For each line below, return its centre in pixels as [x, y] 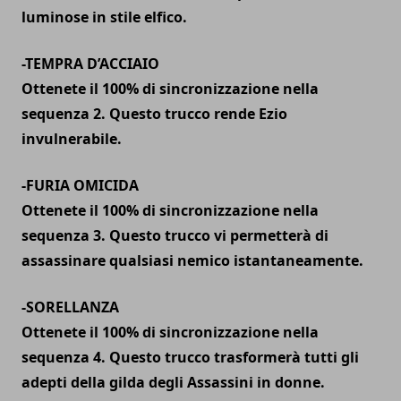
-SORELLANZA [70, 307]
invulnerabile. [72, 138]
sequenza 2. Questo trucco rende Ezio [154, 113]
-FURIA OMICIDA [80, 185]
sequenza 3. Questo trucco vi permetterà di [175, 235]
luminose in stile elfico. [104, 17]
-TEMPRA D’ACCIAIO [90, 63]
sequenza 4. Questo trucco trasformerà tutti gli [190, 357]
